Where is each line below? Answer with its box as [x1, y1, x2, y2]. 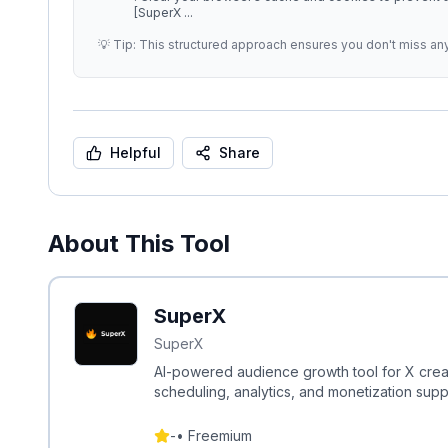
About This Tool [48, 229, 230, 258]
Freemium [188, 427, 252, 444]
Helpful [110, 144, 161, 161]
